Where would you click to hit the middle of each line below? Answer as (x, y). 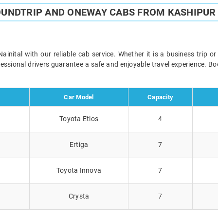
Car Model (79, 97)
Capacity (160, 97)
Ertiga (79, 144)
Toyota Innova (79, 170)
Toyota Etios (79, 118)
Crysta (79, 196)
